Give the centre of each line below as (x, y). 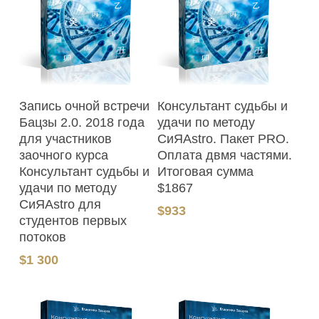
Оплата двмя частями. (225, 156)
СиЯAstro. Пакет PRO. (224, 139)
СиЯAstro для (60, 205)
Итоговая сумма (206, 172)
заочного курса (63, 156)
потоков (42, 237)
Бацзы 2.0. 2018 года (82, 123)
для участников (65, 139)
